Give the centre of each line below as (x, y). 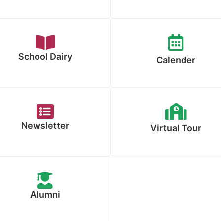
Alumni (45, 195)
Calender (176, 60)
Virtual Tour (176, 128)
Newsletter (45, 126)
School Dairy (45, 56)
